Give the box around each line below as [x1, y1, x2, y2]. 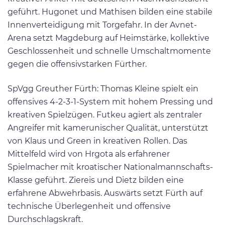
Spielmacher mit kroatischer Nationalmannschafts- [8, 162, 213, 172]
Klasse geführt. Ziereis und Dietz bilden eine [8, 175, 184, 185]
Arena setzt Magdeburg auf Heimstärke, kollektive [8, 33, 209, 43]
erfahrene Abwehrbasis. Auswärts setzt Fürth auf [8, 188, 202, 198]
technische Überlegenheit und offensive [8, 201, 171, 211]
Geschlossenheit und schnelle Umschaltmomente [8, 46, 211, 56]
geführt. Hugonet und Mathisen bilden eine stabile [8, 7, 212, 17]
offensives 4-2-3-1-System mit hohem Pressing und [8, 96, 213, 106]
